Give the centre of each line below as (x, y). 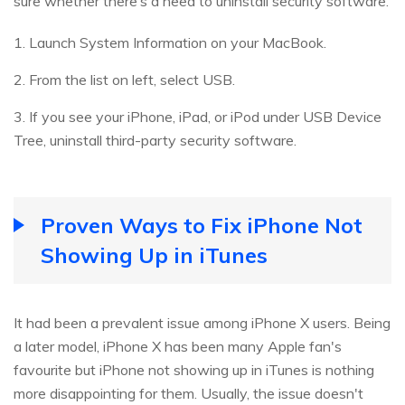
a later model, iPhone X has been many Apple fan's (178, 346)
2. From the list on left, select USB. (124, 79)
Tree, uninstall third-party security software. (155, 140)
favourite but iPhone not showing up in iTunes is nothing (194, 369)
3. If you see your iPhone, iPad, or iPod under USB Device (198, 116)
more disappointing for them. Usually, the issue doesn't (188, 393)
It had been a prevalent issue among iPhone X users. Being (202, 322)
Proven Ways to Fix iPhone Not (202, 225)
